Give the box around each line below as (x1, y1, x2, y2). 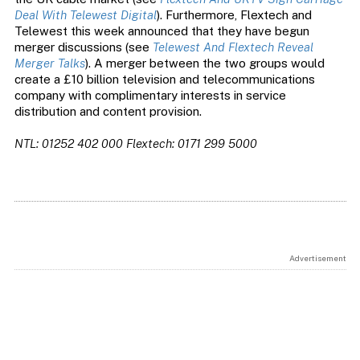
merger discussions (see (14, 40, 153, 55)
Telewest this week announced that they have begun (14, 24, 309, 39)
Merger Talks (14, 56, 85, 71)
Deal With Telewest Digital (14, 8, 157, 22)
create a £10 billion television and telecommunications (14, 72, 315, 87)
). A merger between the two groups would (84, 56, 325, 71)
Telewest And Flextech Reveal (152, 40, 313, 55)
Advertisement (288, 253, 346, 264)
